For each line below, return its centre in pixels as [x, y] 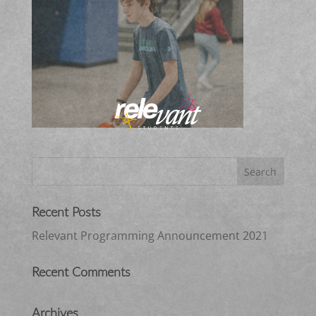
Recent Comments [81, 273]
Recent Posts [66, 213]
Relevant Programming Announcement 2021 [150, 235]
